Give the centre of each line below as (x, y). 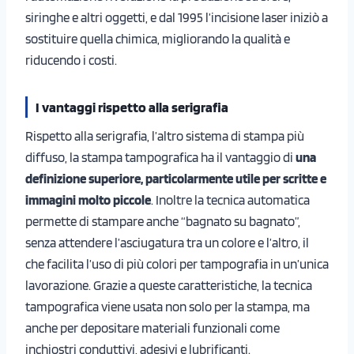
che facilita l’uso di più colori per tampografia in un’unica (177, 264)
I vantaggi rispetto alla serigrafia (132, 107)
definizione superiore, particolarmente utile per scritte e (176, 178)
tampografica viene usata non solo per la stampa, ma (168, 306)
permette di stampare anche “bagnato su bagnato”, (163, 221)
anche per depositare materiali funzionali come (153, 328)
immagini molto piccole (88, 200)
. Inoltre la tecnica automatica (230, 200)
